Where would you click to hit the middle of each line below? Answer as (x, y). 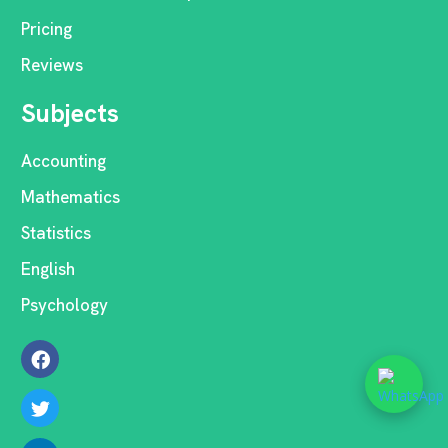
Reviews (52, 65)
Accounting (63, 161)
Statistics (56, 233)
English (48, 269)
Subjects (70, 113)
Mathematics (70, 197)
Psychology (64, 305)
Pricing (46, 29)
